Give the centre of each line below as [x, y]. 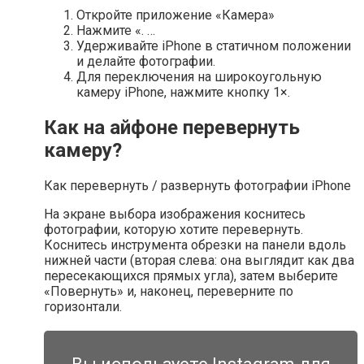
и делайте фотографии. [146, 62]
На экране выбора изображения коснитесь [175, 214]
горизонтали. [83, 307]
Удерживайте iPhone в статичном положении [214, 46]
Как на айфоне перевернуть [172, 128]
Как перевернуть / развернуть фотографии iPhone [197, 186]
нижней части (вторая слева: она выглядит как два [199, 261]
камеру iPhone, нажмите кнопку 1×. [183, 93]
